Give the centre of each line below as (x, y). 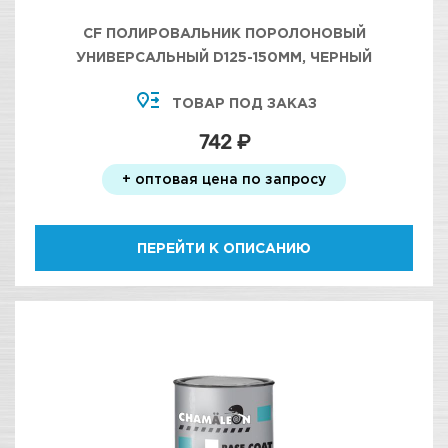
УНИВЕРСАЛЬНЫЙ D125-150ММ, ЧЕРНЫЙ (224, 56)
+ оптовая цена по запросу (224, 178)
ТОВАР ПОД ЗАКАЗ (244, 102)
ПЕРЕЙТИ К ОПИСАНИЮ (224, 247)
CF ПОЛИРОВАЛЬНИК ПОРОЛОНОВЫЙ (224, 32)
